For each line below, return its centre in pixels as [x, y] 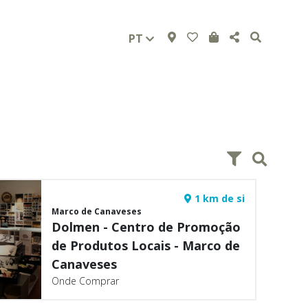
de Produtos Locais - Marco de [146, 245]
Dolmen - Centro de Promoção [146, 227]
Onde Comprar [86, 281]
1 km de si [218, 198]
